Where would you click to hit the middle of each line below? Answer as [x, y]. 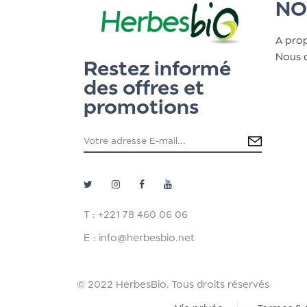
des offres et [144, 87]
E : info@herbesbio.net [139, 237]
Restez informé [157, 68]
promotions [141, 106]
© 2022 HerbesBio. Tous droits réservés [173, 284]
